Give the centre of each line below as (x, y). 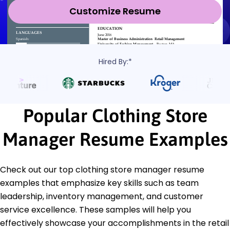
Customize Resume (115, 11)
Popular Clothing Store (115, 115)
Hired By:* (115, 61)
